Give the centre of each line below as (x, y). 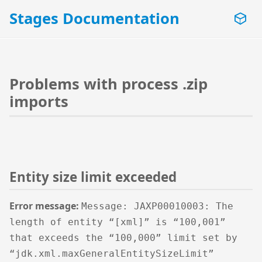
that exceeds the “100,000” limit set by (123, 237)
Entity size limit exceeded (93, 177)
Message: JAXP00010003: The (157, 206)
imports (39, 101)
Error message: (44, 206)
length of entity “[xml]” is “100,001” (118, 222)
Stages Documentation (94, 18)
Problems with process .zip (108, 84)
